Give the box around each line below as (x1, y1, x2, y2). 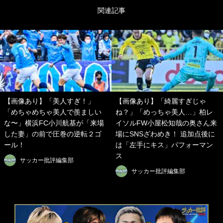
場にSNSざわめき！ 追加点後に (115, 130, 215, 138)
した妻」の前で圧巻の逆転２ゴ (4, 130, 102, 138)
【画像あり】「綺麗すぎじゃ (115, 97, 206, 106)
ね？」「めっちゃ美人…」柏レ (115, 108, 213, 116)
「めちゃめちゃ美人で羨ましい (4, 108, 102, 116)
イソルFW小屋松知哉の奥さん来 (115, 119, 217, 127)
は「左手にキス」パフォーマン (115, 141, 213, 149)
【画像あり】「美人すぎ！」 (4, 97, 95, 106)
